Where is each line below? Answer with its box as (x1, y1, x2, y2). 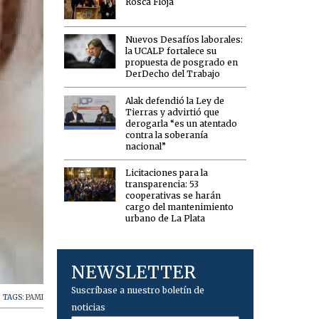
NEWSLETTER (71, 261, 197, 284)
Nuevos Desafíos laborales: (125, 34, 244, 46)
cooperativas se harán (125, 190, 221, 202)
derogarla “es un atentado (125, 117, 238, 129)
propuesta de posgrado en (125, 57, 239, 68)
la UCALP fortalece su (125, 46, 217, 57)
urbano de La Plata (125, 213, 206, 224)
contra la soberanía (125, 129, 209, 140)
